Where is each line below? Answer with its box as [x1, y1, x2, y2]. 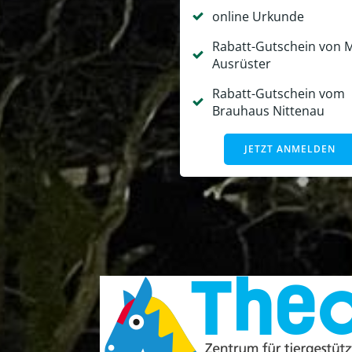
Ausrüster [211, 55, 271, 73]
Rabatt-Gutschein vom [211, 85, 345, 103]
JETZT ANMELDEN [244, 142, 336, 156]
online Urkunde [211, 8, 304, 26]
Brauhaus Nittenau [211, 102, 324, 120]
